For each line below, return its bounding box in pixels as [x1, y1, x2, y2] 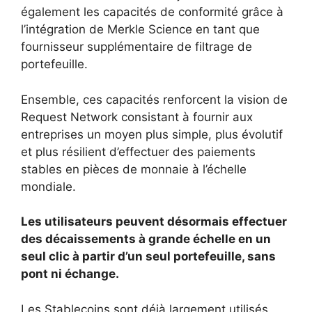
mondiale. [21, 179, 76, 194]
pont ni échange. [21, 267, 119, 281]
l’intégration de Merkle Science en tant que [21, 22, 260, 36]
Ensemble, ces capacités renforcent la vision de [21, 92, 288, 107]
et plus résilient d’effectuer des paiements [21, 144, 256, 159]
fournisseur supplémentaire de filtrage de [21, 40, 252, 54]
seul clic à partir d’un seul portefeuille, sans [21, 249, 276, 263]
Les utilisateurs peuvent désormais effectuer [21, 214, 287, 228]
